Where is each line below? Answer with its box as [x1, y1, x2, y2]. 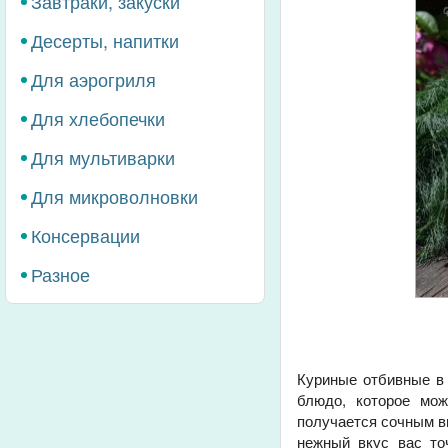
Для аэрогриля [31, 66, 156, 92]
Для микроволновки [31, 183, 198, 209]
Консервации [31, 222, 140, 248]
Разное [31, 261, 90, 287]
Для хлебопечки [31, 105, 165, 131]
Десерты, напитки [31, 27, 179, 53]
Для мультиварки [31, 144, 175, 170]
